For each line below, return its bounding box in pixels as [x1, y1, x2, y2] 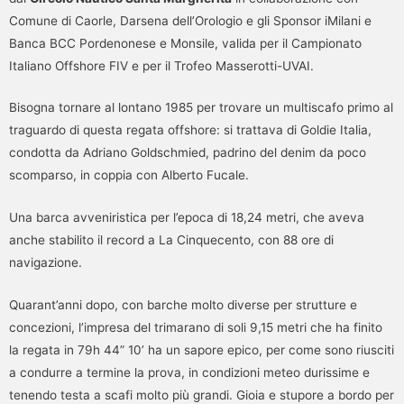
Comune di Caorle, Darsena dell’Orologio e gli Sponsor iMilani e [9, 13, 372, 28]
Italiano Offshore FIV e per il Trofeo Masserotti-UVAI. [9, 58, 314, 73]
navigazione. [9, 255, 82, 271]
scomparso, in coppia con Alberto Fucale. [9, 168, 249, 183]
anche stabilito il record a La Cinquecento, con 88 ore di [9, 233, 334, 248]
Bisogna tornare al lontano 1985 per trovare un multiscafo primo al [9, 100, 393, 115]
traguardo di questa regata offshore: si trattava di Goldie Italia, [9, 123, 372, 138]
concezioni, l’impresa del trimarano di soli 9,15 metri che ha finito [9, 320, 382, 335]
